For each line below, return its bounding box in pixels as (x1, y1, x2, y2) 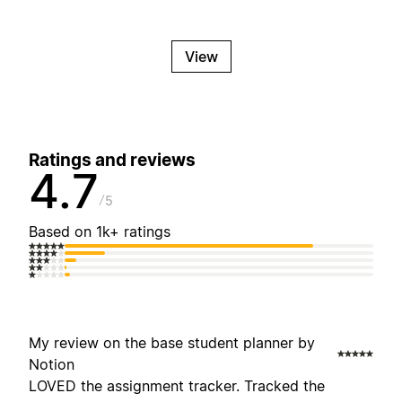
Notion (29, 355, 74, 374)
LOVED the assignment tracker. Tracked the (29, 377, 325, 396)
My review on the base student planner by (29, 334, 315, 353)
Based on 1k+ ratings (29, 223, 170, 241)
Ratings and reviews (29, 150, 196, 171)
